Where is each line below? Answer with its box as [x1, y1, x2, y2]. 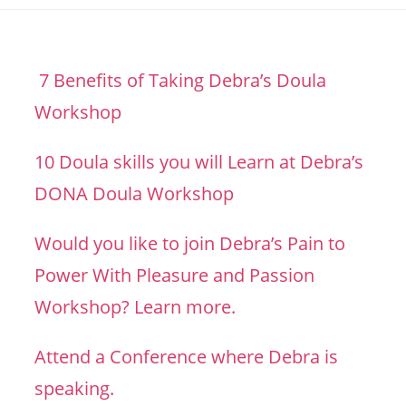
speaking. [34, 376, 115, 401]
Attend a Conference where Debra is [34, 344, 339, 369]
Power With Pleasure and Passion [34, 263, 315, 287]
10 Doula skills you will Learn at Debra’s [34, 150, 364, 174]
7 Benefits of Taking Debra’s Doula [34, 68, 327, 92]
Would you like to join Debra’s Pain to [34, 231, 346, 256]
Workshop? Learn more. [34, 295, 237, 319]
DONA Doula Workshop [34, 181, 235, 206]
